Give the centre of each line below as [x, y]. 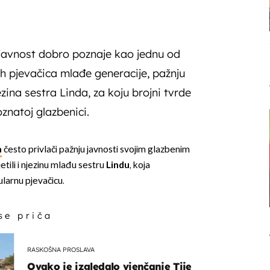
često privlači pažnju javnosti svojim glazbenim [96, 150]
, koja [140, 166]
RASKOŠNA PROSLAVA [61, 250]
